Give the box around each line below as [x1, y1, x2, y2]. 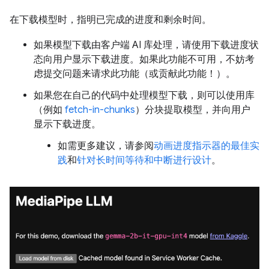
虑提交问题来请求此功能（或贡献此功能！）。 [34, 68, 235, 80]
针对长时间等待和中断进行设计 [77, 154, 211, 167]
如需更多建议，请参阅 [58, 140, 154, 153]
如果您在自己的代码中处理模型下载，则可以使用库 [34, 89, 255, 102]
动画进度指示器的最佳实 [154, 140, 259, 153]
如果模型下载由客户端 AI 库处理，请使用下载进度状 [34, 39, 259, 52]
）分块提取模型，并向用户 [135, 104, 250, 116]
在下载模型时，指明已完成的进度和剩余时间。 [10, 14, 211, 26]
